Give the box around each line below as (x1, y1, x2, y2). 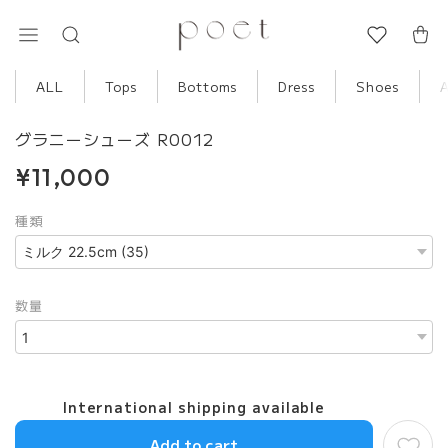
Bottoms (177, 77, 238, 96)
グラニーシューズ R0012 (15, 127, 221, 151)
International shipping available (62, 397, 326, 417)
